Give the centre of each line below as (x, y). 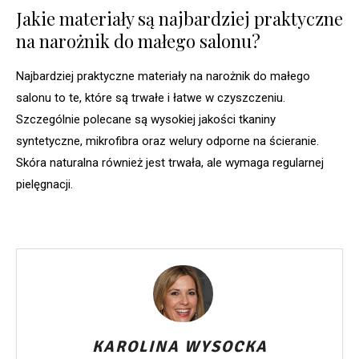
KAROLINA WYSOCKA (179, 347)
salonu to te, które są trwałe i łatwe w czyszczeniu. (151, 98)
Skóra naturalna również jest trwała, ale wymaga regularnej (170, 163)
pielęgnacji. (44, 185)
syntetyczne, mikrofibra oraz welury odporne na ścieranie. (167, 141)
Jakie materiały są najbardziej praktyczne (179, 19)
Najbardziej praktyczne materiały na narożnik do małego (163, 77)
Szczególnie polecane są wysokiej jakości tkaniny (146, 120)
